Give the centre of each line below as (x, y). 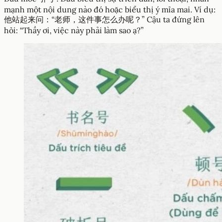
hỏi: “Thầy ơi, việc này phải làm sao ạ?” (74, 30)
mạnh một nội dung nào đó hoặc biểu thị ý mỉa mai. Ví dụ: (110, 10)
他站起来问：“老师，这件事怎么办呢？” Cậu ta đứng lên (104, 20)
